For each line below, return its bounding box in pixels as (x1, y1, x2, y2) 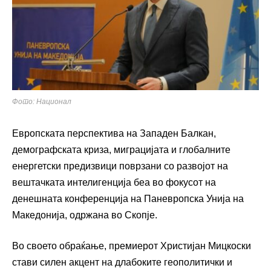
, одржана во (65, 210, 125, 221)
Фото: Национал (12, 97, 71, 106)
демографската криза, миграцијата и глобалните (12, 145, 230, 155)
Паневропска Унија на (144, 194, 244, 204)
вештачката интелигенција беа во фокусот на (12, 177, 216, 188)
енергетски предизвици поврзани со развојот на (12, 161, 228, 172)
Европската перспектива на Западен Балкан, (12, 128, 216, 139)
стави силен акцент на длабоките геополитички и (12, 257, 232, 268)
